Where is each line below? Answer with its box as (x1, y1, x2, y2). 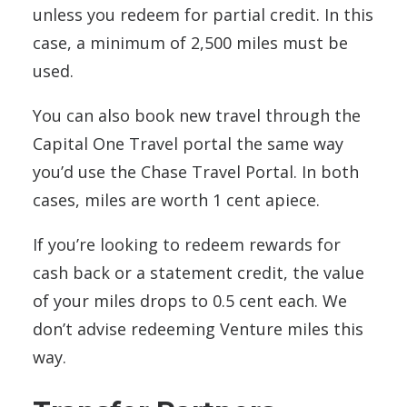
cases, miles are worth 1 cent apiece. (33, 189, 320, 212)
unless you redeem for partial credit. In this (33, 4, 373, 26)
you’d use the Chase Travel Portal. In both (33, 161, 359, 184)
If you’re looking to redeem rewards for (33, 233, 341, 256)
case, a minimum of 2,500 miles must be (33, 32, 348, 55)
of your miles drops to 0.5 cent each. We (33, 290, 347, 313)
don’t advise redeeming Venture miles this (33, 318, 363, 341)
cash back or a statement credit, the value (33, 262, 364, 284)
